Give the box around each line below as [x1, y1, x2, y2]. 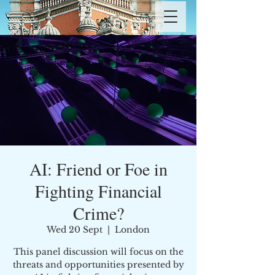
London [115, 224, 150, 235]
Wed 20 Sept [47, 224, 103, 235]
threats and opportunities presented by [12, 259, 184, 270]
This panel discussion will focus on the [13, 246, 184, 257]
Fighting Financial [34, 179, 162, 203]
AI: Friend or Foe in [29, 157, 168, 180]
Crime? [72, 201, 124, 225]
